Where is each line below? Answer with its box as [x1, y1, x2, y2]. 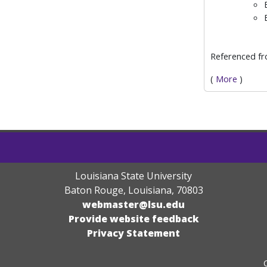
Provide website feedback [68, 212, 199, 225]
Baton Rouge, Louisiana [64, 184, 172, 197]
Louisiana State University [75, 169, 192, 182]
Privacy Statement [87, 226, 180, 240]
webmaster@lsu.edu [82, 198, 185, 211]
